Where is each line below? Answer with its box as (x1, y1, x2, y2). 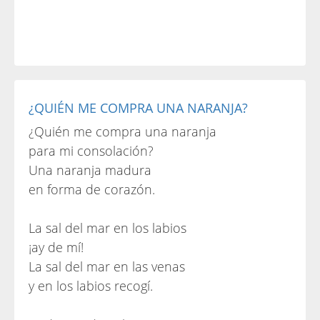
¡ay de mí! (29, 239, 84, 256)
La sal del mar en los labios (29, 219, 186, 236)
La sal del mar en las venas (29, 258, 185, 275)
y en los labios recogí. (29, 277, 153, 294)
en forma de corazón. (29, 181, 155, 198)
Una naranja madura (29, 161, 151, 179)
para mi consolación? (29, 142, 154, 159)
